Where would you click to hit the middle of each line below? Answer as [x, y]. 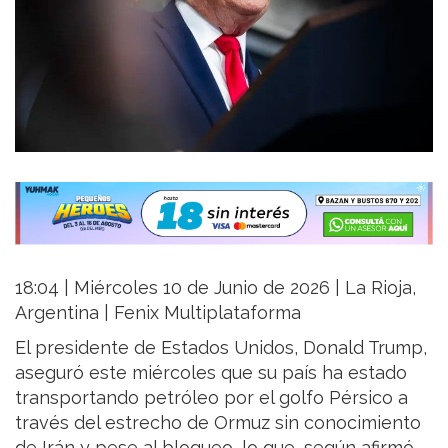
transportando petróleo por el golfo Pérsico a [211, 398]
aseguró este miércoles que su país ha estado [211, 373]
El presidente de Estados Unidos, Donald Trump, [221, 348]
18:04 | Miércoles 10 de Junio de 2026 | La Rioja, [215, 288]
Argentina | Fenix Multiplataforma [158, 313]
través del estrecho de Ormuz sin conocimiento [218, 423]
